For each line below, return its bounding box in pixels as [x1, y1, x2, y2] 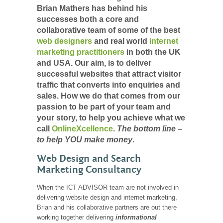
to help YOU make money [37, 135, 132, 144]
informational [115, 214, 157, 221]
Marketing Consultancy [37, 164, 141, 175]
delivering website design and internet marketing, [37, 194, 177, 201]
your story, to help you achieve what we [37, 113, 185, 122]
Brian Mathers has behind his [37, 4, 147, 12]
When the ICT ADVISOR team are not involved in [37, 184, 179, 191]
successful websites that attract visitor [37, 70, 181, 78]
